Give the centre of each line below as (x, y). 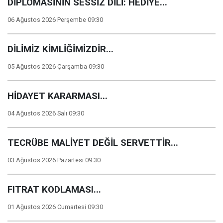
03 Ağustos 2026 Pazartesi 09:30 (54, 160)
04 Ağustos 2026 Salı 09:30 (46, 113)
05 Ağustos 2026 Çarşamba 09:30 (56, 66)
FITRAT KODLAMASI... (54, 190)
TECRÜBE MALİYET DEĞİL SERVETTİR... (93, 143)
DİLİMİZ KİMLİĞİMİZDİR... (60, 49)
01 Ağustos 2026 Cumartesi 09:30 (55, 207)
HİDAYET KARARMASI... (57, 96)
